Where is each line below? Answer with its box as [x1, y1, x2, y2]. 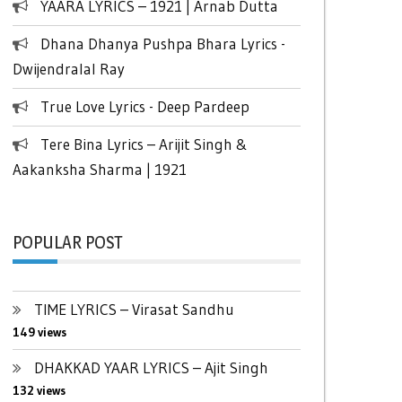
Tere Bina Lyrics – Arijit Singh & [39, 135, 248, 153]
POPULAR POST [12, 232, 122, 253]
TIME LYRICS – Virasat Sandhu [33, 300, 234, 319]
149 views [12, 325, 66, 340]
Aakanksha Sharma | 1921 [12, 160, 187, 179]
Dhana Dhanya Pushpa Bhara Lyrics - [39, 34, 285, 53]
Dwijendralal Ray [12, 59, 125, 78]
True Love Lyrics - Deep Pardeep [39, 97, 249, 116]
